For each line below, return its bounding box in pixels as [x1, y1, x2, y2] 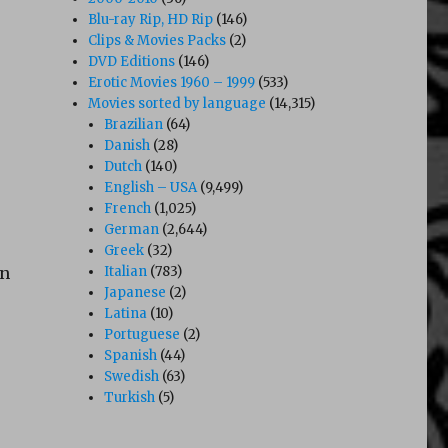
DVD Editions [88, 52, 176, 70]
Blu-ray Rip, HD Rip [88, 10, 214, 28]
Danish [104, 136, 151, 154]
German [104, 220, 160, 238]
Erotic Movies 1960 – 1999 [88, 73, 256, 91]
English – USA [104, 178, 198, 196]
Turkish [104, 388, 156, 406]
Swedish [104, 367, 160, 385]
